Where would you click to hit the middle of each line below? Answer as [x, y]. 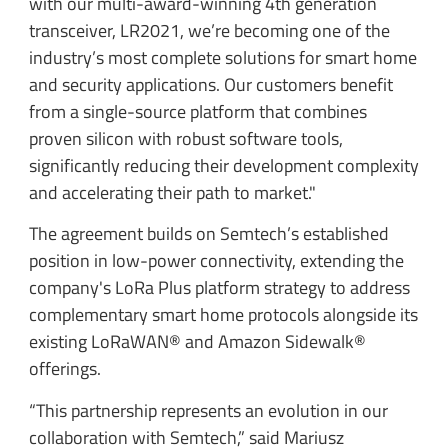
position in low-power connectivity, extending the [216, 261]
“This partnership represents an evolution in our [208, 410]
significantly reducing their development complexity [223, 166]
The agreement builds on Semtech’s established [208, 234]
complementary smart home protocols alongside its [223, 315]
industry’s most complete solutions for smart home [222, 58]
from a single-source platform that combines [197, 112]
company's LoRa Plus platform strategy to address [219, 288]
